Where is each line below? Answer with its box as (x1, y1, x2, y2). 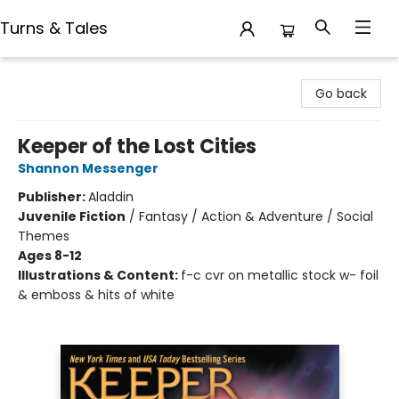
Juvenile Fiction (18, 208, 126, 225)
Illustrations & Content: (18, 266, 181, 284)
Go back (315, 85, 367, 102)
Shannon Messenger (18, 159, 159, 177)
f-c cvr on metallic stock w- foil (181, 266, 379, 284)
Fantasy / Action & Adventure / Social (139, 208, 373, 225)
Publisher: (18, 188, 88, 206)
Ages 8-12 (18, 247, 82, 265)
